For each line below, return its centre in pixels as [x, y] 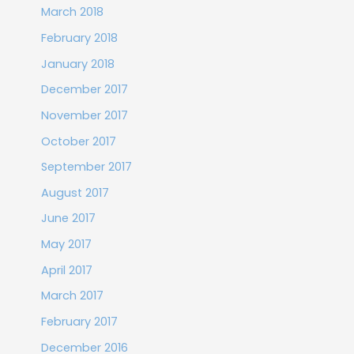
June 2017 [68, 218]
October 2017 [78, 141]
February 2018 [79, 38]
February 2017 [79, 322]
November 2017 [84, 115]
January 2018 [77, 64]
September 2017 [86, 167]
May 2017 [66, 245]
